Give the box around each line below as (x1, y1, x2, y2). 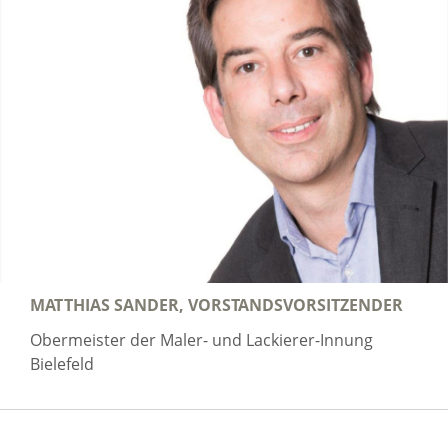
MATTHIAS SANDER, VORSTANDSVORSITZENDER (30, 293, 403, 316)
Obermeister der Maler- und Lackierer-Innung (30, 328, 373, 351)
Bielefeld (30, 352, 94, 375)
